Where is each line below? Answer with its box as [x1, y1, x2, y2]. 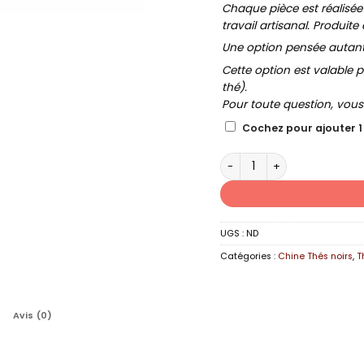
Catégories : [220, 249, 279, 262]
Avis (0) [12, 309, 53, 322]
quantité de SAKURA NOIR [219, 152, 356, 167]
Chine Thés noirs [278, 249, 353, 262]
